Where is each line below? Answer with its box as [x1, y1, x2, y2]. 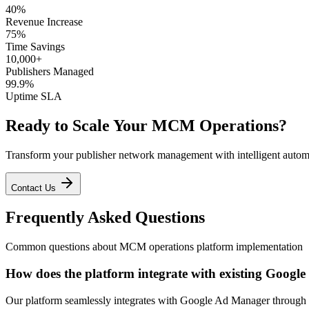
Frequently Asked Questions [6, 208, 205, 227]
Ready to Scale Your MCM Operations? [6, 116, 287, 134]
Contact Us [11, 182, 59, 193]
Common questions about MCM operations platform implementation [6, 241, 303, 253]
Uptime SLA [6, 90, 62, 102]
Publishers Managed [6, 65, 94, 77]
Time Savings [6, 40, 65, 52]
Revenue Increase [6, 15, 83, 28]
